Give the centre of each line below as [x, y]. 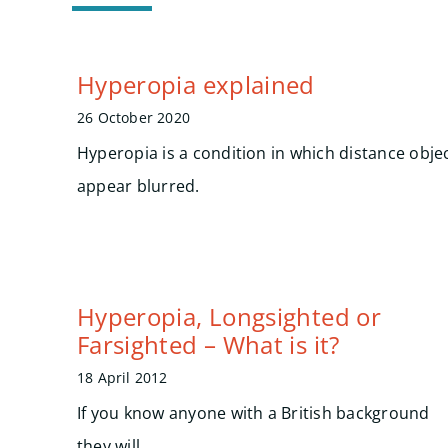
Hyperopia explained [195, 84]
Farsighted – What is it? [208, 344]
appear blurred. [138, 186]
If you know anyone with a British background [253, 413]
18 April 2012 [122, 377]
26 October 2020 [133, 117]
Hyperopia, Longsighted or [228, 316]
